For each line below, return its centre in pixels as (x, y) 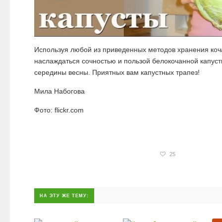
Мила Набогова (59, 91)
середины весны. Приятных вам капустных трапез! (117, 72)
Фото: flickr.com (59, 110)
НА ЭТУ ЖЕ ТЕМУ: (64, 195)
